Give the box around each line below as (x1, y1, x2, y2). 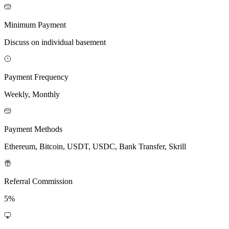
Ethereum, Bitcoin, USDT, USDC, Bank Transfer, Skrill (4, 142, 186, 151)
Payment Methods (4, 124, 62, 133)
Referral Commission (4, 176, 73, 186)
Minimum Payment (4, 20, 66, 29)
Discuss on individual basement (4, 37, 106, 47)
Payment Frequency (4, 72, 68, 81)
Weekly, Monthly (4, 89, 60, 99)
